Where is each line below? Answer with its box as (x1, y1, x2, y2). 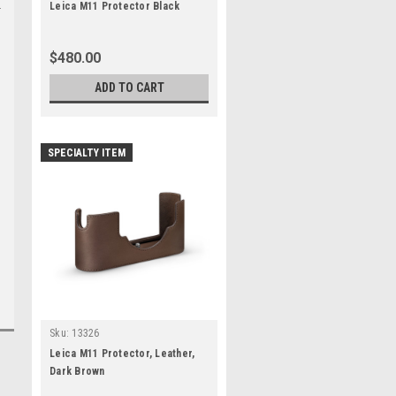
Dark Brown (49, 365, 105, 377)
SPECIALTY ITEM (48, 147, 126, 159)
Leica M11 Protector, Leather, (49, 347, 195, 360)
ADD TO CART (94, 80, 164, 95)
